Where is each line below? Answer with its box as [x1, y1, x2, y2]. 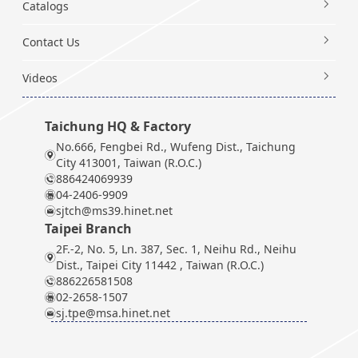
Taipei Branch [45, 220, 132, 237]
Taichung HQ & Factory [45, 117, 191, 135]
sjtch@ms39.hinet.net [56, 203, 173, 218]
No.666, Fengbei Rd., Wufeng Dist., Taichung [56, 139, 296, 154]
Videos [22, 70, 58, 86]
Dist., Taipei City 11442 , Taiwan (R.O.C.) [56, 257, 264, 272]
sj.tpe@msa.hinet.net [56, 305, 170, 320]
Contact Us [22, 34, 80, 50]
